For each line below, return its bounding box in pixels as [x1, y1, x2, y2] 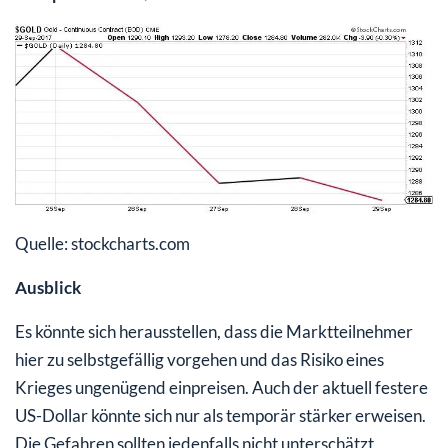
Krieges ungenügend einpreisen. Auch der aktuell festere [15, 376, 428, 398]
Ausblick [15, 276, 81, 298]
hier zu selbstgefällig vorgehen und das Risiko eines [15, 348, 384, 370]
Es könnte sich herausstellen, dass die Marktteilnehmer [15, 320, 413, 342]
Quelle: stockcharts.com [15, 232, 190, 254]
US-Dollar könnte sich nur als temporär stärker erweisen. [15, 404, 426, 426]
